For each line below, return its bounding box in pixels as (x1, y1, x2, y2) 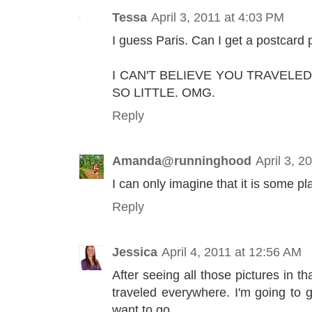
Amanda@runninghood (112, 153, 251, 169)
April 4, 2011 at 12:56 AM (162, 244, 302, 260)
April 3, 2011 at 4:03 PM (151, 9, 284, 24)
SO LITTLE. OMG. (112, 84, 215, 100)
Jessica (112, 244, 157, 260)
